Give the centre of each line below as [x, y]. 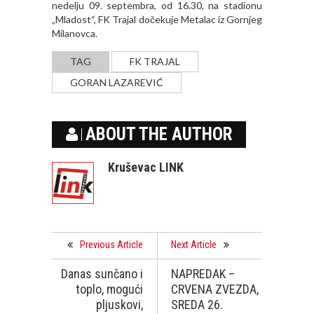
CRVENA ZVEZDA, [215, 289]
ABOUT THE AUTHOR [159, 135]
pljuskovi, [120, 305]
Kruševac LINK [146, 168]
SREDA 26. [197, 305]
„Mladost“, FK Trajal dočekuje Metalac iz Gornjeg [157, 20]
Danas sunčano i [102, 274]
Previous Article [111, 245]
